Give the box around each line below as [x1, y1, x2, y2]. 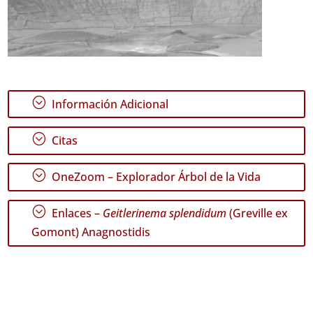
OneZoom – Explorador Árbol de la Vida [49, 169, 261, 185]
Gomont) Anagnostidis [31, 224, 151, 240]
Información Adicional [49, 96, 169, 112]
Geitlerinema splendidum [103, 205, 227, 221]
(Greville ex [226, 205, 289, 221]
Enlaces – [49, 205, 103, 221]
